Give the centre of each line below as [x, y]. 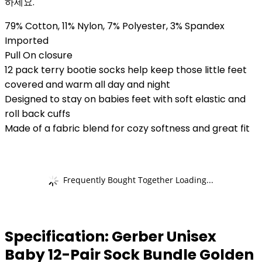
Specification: [58, 237]
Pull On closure [39, 55]
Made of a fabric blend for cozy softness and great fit [127, 128]
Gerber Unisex [164, 237]
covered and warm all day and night [87, 85]
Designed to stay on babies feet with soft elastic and [125, 99]
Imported [27, 41]
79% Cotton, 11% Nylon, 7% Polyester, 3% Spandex [115, 26]
